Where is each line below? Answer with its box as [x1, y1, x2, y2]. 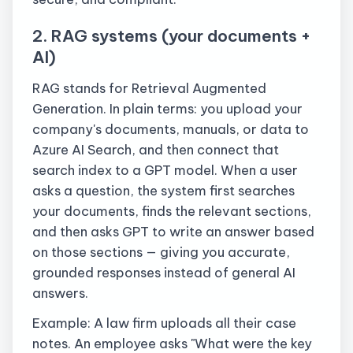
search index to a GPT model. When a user [32, 161, 298, 178]
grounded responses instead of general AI [32, 263, 295, 281]
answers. [32, 284, 88, 301]
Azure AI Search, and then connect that [32, 140, 279, 158]
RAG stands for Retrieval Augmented [32, 79, 266, 96]
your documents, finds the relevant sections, [32, 202, 311, 219]
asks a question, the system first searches [32, 181, 295, 199]
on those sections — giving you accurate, [32, 243, 290, 260]
